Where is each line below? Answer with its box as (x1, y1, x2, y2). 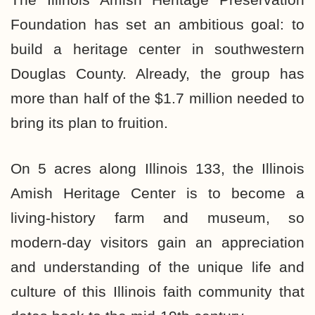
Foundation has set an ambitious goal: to (11, 16, 304, 32)
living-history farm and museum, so (11, 210, 304, 226)
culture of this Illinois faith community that (11, 283, 304, 300)
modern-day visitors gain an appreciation (11, 234, 304, 250)
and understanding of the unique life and (11, 259, 304, 275)
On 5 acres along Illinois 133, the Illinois (11, 160, 304, 176)
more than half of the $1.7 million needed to (11, 90, 304, 106)
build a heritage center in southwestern (11, 41, 304, 57)
